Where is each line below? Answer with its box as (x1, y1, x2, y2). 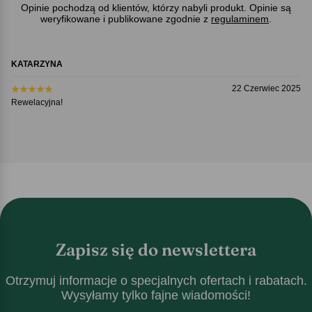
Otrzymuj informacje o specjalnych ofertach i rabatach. (5, 273, 307, 288)
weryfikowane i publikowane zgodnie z (40, 13, 211, 24)
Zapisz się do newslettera (56, 239, 256, 260)
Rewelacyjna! (10, 97, 63, 107)
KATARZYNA (10, 58, 63, 69)
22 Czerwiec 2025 (232, 83, 302, 93)
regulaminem (211, 13, 269, 24)
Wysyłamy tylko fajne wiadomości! (61, 288, 251, 302)
